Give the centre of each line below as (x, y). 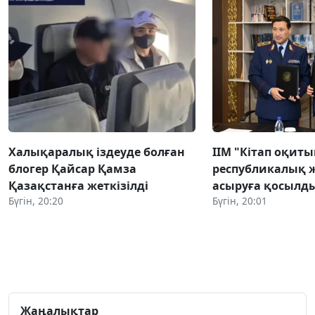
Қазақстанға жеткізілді (78, 185)
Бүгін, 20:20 (36, 200)
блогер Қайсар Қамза (72, 168)
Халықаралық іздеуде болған (97, 152)
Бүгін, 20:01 (240, 200)
